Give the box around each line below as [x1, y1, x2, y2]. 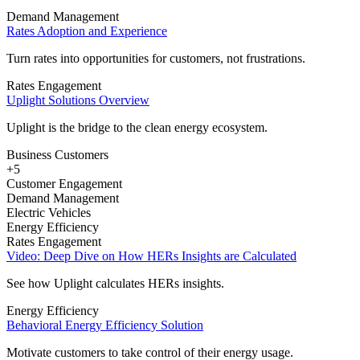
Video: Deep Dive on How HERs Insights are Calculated [6, 249, 297, 264]
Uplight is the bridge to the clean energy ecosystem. [6, 121, 268, 135]
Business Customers [6, 148, 108, 162]
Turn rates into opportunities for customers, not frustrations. [6, 51, 305, 66]
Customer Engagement [6, 177, 122, 191]
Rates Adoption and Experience [6, 24, 167, 39]
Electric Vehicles [6, 206, 91, 220]
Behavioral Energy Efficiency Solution [6, 318, 203, 333]
